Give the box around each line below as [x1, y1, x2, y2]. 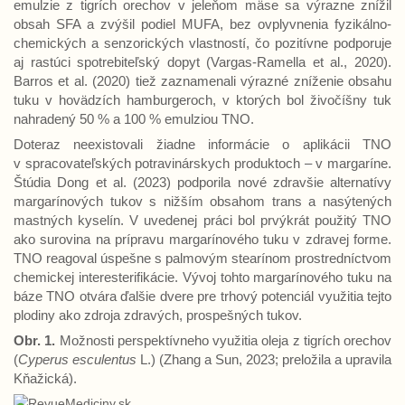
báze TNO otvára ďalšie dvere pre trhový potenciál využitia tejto [14, 288, 391, 304]
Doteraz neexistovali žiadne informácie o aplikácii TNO [14, 137, 391, 152]
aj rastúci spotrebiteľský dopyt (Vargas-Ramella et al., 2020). [14, 54, 391, 70]
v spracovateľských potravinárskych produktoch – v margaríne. [14, 155, 391, 171]
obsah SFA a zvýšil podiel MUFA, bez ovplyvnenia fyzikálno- [14, 16, 391, 32]
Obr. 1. [14, 333, 56, 348]
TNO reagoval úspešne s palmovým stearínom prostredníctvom [14, 250, 391, 266]
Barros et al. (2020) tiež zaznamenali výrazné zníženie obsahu [14, 73, 391, 89]
